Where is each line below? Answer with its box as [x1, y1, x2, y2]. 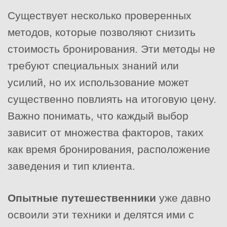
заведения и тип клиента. [8, 160, 135, 172]
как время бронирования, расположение [8, 143, 210, 155]
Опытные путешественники [8, 192, 156, 204]
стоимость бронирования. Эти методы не [8, 43, 215, 55]
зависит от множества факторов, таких [8, 126, 204, 138]
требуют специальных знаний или [8, 59, 179, 71]
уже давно [156, 192, 211, 204]
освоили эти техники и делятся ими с [8, 208, 194, 220]
